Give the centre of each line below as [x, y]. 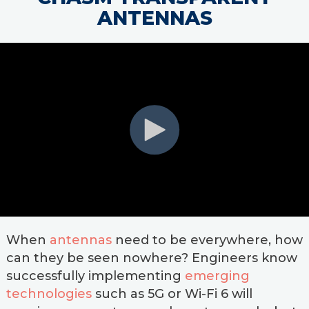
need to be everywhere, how [207, 240]
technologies [49, 294]
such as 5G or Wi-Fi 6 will [172, 294]
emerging [217, 276]
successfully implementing [95, 276]
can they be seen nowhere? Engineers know [151, 258]
